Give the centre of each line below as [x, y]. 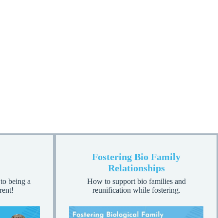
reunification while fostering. [136, 190]
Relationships [136, 168]
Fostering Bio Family [136, 157]
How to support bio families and [136, 182]
